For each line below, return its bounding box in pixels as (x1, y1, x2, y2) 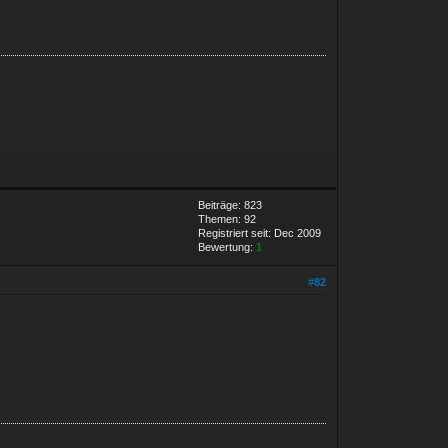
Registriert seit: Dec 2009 (198, 226, 322, 239)
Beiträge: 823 (198, 198, 263, 211)
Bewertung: (198, 240, 257, 253)
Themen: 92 (198, 212, 257, 225)
